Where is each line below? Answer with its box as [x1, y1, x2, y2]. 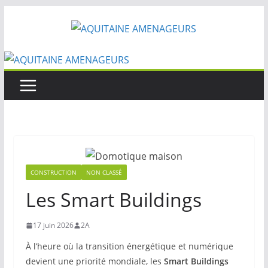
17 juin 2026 [32, 220, 74, 230]
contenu [3, 41, 41, 54]
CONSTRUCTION [30, 168, 77, 176]
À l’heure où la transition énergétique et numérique [25, 240, 233, 252]
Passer [3, 7, 34, 20]
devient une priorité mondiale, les [25, 255, 164, 267]
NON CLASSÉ [86, 168, 122, 176]
